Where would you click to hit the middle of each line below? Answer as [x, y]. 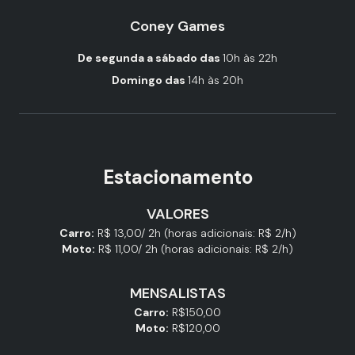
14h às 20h [216, 80]
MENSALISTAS [177, 293]
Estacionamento [177, 177]
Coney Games [177, 26]
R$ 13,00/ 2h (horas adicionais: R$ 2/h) [197, 233]
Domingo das [150, 80]
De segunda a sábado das [150, 58]
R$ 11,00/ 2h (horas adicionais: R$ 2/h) [196, 249]
